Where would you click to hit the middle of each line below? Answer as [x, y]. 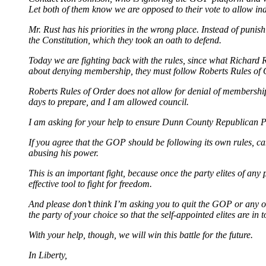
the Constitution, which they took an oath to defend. [125, 40]
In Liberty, [48, 255]
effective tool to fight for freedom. [90, 183]
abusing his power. [64, 153]
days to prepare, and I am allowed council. [109, 102]
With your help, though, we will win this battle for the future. [141, 235]
